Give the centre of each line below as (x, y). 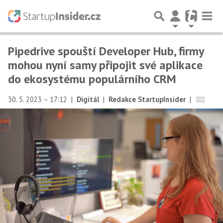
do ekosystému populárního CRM (92, 79)
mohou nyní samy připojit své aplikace (105, 65)
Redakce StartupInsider (147, 99)
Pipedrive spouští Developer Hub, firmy (106, 51)
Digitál (88, 99)
